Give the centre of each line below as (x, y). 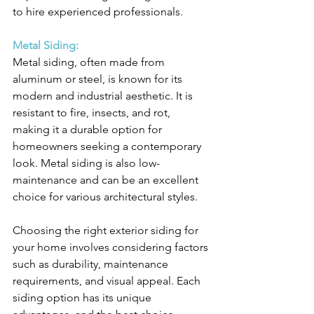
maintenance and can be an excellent (107, 180)
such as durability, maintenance (92, 264)
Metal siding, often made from (90, 62)
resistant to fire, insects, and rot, (93, 113)
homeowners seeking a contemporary (108, 146)
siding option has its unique (83, 298)
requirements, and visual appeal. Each (108, 281)
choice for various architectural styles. (105, 197)
